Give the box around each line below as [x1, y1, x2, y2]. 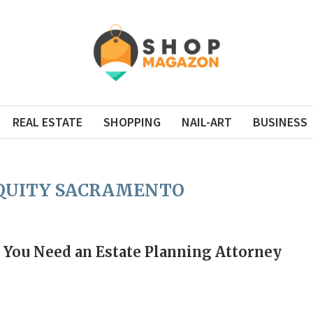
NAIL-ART [181, 114, 232, 131]
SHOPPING [103, 114, 161, 131]
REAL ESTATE [12, 114, 82, 131]
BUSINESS [252, 114, 307, 131]
